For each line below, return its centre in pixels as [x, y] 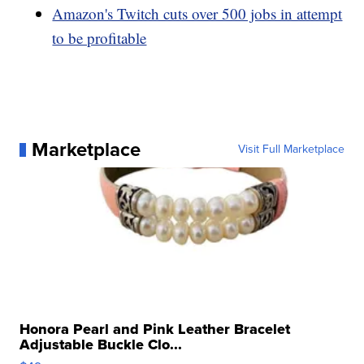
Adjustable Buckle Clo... [101, 345]
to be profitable [100, 38]
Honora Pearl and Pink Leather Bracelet [155, 329]
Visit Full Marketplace [291, 149]
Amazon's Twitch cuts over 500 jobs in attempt [197, 14]
